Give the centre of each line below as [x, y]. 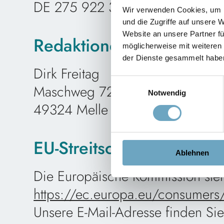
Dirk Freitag [67, 74]
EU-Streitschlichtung [109, 148]
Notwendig [167, 93]
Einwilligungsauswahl [145, 81]
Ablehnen [192, 153]
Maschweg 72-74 [83, 92]
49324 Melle [71, 110]
